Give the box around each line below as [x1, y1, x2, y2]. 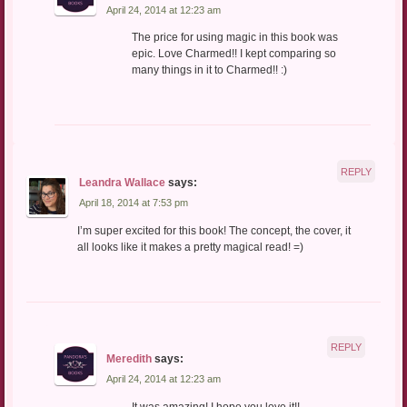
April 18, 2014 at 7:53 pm [78, 197, 188, 209]
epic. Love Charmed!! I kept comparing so [131, 47, 336, 61]
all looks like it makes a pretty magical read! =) [76, 240, 303, 253]
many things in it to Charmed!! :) [131, 64, 287, 77]
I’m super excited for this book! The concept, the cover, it [76, 223, 351, 237]
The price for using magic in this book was [131, 31, 338, 45]
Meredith [106, 352, 153, 366]
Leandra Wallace [78, 176, 165, 190]
